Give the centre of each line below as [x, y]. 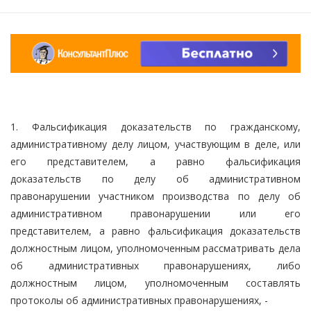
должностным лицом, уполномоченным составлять [155, 283]
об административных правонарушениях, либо [155, 265]
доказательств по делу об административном [155, 178]
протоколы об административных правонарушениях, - [139, 300]
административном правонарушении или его [155, 213]
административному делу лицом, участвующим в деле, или [155, 144]
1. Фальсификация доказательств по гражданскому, [155, 126]
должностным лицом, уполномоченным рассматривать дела [155, 248]
